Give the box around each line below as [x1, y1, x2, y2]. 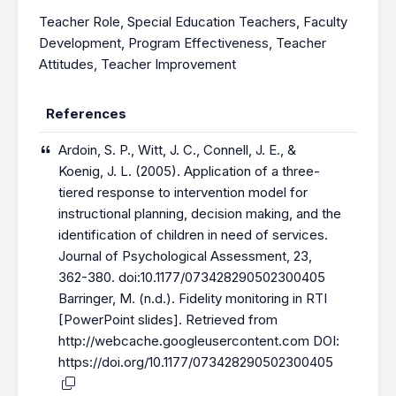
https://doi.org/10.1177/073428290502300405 [58, 354, 334, 370]
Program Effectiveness [128, 34, 269, 51]
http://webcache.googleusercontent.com [58, 332, 310, 349]
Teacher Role [39, 13, 120, 30]
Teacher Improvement [101, 56, 236, 72]
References [46, 105, 126, 122]
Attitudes [39, 56, 94, 72]
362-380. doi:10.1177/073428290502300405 [58, 269, 326, 286]
